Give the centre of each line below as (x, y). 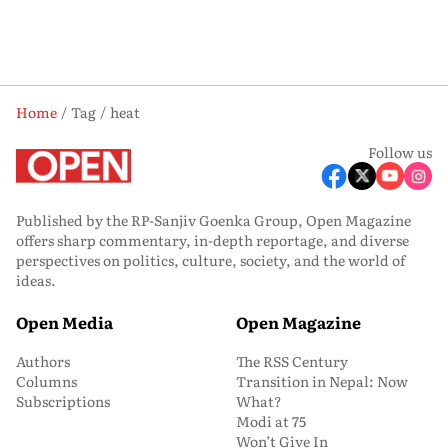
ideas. (36, 280)
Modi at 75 (271, 421)
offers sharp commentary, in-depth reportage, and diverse (212, 240)
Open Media (64, 322)
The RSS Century (292, 361)
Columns (46, 381)
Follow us (400, 152)
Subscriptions (63, 401)
